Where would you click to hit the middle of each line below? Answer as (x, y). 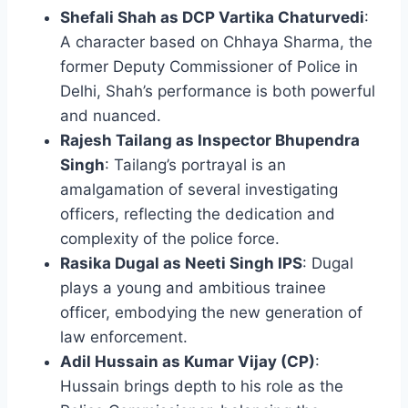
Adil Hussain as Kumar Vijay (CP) (188, 362)
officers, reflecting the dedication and (198, 214)
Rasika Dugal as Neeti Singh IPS (181, 264)
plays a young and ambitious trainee (193, 288)
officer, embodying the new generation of (211, 313)
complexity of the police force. (170, 239)
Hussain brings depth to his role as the (202, 387)
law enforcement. (124, 337)
